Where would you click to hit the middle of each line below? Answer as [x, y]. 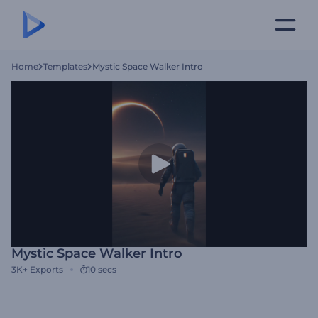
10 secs [102, 269]
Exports [46, 269]
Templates [65, 66]
